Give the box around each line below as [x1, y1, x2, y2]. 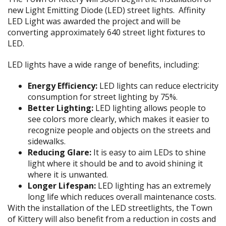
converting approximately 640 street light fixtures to [8, 27, 205, 38]
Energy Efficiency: [28, 80, 97, 91]
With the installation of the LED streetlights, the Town [8, 202, 212, 213]
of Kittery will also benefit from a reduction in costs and [8, 213, 216, 224]
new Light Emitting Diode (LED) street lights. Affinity [8, 5, 205, 16]
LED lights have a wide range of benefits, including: [8, 59, 199, 70]
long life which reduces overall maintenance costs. [28, 191, 216, 202]
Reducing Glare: [28, 147, 91, 158]
